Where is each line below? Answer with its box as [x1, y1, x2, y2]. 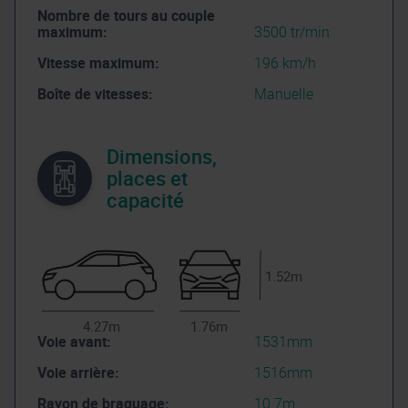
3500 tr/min [253, 22, 330, 43]
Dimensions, [107, 143, 217, 170]
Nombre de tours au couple [37, 5, 215, 26]
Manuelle [253, 84, 313, 105]
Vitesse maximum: [37, 53, 159, 74]
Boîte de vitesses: [37, 84, 153, 105]
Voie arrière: [37, 362, 119, 382]
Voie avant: [37, 331, 111, 352]
